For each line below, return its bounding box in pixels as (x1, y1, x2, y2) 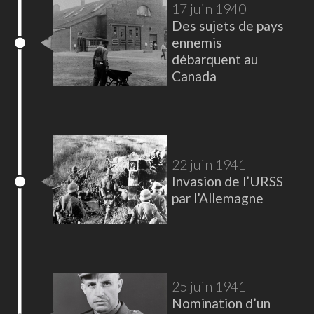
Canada (171, 68, 217, 85)
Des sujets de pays (171, 18, 284, 34)
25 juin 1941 (171, 278, 246, 295)
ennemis (171, 34, 222, 51)
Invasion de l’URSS (171, 173, 283, 190)
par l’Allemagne (171, 190, 264, 207)
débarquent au (171, 51, 258, 68)
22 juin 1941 (171, 156, 246, 173)
